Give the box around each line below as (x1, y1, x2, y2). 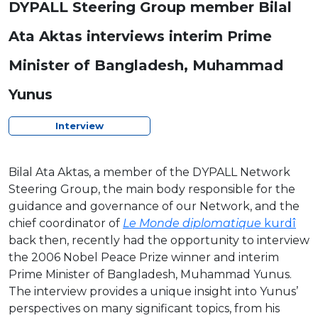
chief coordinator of (9, 216, 123, 230)
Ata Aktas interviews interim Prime (9, 27, 272, 45)
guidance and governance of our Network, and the (9, 199, 300, 213)
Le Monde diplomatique (123, 216, 261, 230)
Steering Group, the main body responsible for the (9, 182, 295, 196)
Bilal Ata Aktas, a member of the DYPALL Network (9, 165, 290, 179)
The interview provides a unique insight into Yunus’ (9, 284, 298, 298)
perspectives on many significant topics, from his (9, 301, 280, 315)
